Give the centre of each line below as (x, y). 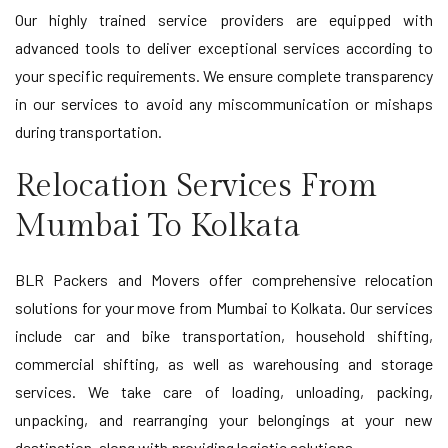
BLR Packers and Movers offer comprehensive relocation (224, 280)
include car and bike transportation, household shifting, (224, 336)
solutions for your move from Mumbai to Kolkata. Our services (224, 308)
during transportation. (88, 132)
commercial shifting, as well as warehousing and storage (224, 364)
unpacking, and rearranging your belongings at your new (224, 420)
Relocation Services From (196, 186)
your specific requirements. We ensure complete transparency (224, 76)
